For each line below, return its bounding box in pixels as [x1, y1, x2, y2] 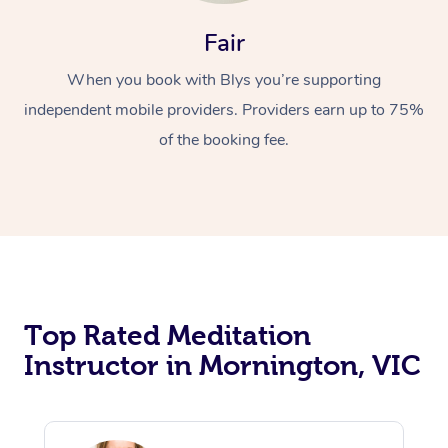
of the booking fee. [159, 129, 289, 152]
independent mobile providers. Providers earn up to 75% [24, 99, 424, 122]
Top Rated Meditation [24, 320, 311, 352]
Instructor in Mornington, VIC [24, 350, 421, 382]
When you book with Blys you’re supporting [67, 69, 381, 92]
